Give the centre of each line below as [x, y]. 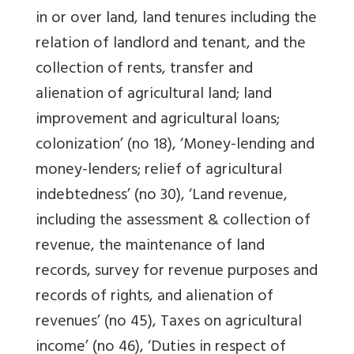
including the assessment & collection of [173, 221]
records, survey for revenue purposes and [177, 272]
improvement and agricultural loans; [158, 120]
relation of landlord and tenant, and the [171, 44]
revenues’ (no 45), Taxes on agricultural [169, 322]
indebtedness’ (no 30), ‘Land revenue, [162, 196]
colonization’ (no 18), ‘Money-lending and [175, 145]
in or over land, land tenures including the [176, 19]
